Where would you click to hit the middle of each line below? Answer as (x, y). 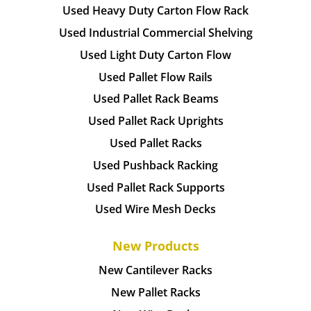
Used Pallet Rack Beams (155, 99)
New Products (155, 246)
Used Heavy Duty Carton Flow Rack (155, 11)
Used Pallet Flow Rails (155, 77)
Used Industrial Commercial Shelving (155, 32)
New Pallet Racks (155, 292)
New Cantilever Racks (155, 270)
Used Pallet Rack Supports (155, 187)
